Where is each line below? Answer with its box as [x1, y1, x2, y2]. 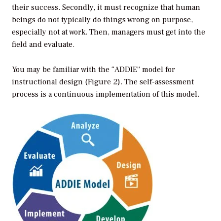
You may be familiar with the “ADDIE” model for [12, 64, 175, 74]
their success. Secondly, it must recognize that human [12, 2, 200, 12]
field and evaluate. [12, 39, 74, 49]
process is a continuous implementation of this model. [12, 89, 199, 99]
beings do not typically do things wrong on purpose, [12, 14, 193, 25]
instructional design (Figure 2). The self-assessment [12, 76, 194, 87]
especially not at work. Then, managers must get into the [12, 27, 205, 37]
